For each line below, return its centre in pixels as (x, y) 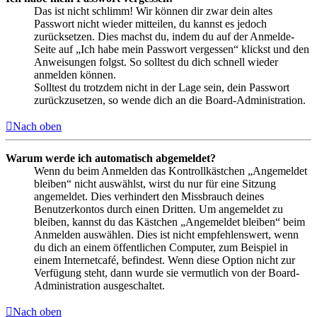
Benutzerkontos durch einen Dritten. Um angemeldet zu (158, 209)
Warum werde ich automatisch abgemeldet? (111, 158)
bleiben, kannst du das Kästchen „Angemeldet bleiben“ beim (169, 222)
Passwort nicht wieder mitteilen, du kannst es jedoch (150, 24)
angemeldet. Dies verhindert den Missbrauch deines (149, 197)
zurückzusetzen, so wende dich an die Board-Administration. (170, 100)
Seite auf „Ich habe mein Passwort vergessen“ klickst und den (172, 50)
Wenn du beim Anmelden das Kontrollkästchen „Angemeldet (171, 171)
